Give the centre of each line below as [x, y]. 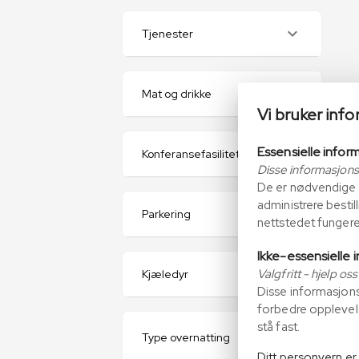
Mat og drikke [177, 94]
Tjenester [167, 34]
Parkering [166, 214]
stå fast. [278, 327]
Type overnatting [186, 337]
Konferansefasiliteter [196, 154]
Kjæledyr [165, 274]
